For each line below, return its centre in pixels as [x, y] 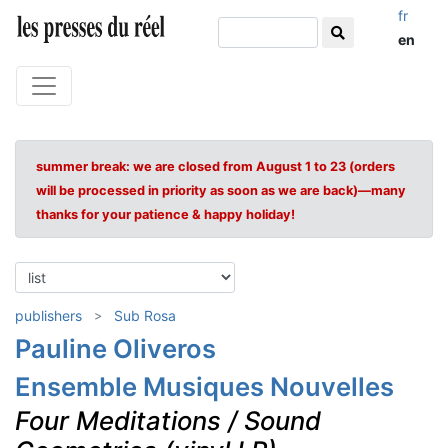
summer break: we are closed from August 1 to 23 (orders [215, 166]
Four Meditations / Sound [168, 420]
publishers [48, 315]
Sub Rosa [145, 315]
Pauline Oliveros [115, 348]
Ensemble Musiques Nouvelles [204, 386]
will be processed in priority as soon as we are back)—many [221, 190]
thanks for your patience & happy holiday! [165, 214]
